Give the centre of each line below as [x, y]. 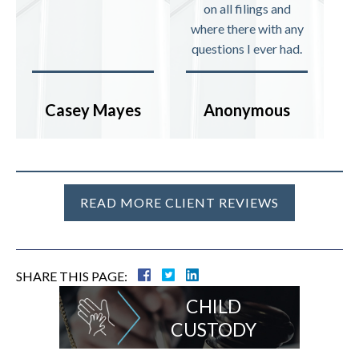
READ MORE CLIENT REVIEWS [179, 202]
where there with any [247, 28]
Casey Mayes [93, 110]
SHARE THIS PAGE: [72, 276]
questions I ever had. [247, 48]
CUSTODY [214, 329]
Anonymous [247, 110]
